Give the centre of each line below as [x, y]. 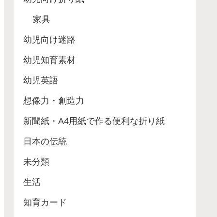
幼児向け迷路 [49, 40]
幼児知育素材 [49, 60]
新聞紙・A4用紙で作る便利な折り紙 [94, 121]
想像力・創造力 [54, 101]
